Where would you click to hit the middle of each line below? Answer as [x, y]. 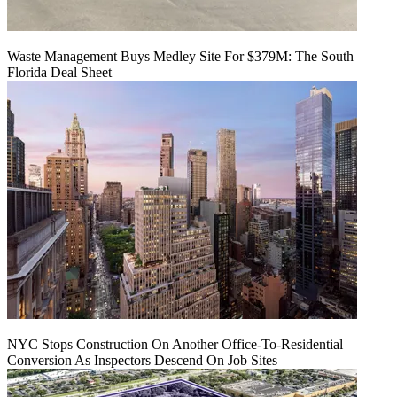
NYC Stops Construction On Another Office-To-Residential [175, 344]
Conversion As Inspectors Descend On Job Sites [142, 360]
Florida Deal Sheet [59, 72]
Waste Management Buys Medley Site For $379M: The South [180, 56]
